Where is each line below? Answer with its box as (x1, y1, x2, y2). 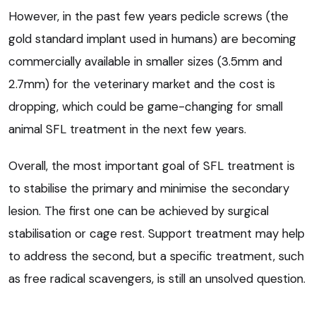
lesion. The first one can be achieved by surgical (8, 202, 269, 219)
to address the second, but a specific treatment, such (8, 248, 304, 264)
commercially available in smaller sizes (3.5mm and (8, 53, 282, 69)
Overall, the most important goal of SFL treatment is (8, 157, 295, 174)
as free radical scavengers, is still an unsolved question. (8, 270, 305, 286)
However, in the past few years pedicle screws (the (8, 8, 288, 24)
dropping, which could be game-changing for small (8, 98, 283, 114)
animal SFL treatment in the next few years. (8, 121, 246, 137)
